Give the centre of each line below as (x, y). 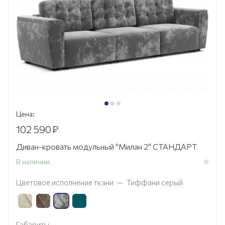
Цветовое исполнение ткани (65, 183)
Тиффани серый (155, 183)
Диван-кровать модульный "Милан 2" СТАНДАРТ (106, 147)
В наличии (33, 162)
